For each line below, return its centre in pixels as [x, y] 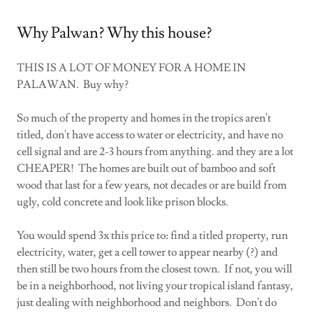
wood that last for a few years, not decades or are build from [152, 185]
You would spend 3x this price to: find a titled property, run [152, 236]
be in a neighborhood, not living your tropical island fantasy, [155, 286]
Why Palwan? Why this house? [114, 34]
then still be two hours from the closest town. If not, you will [154, 269]
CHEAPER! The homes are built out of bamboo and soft [146, 169]
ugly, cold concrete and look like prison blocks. [125, 202]
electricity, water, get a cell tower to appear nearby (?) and [147, 253]
